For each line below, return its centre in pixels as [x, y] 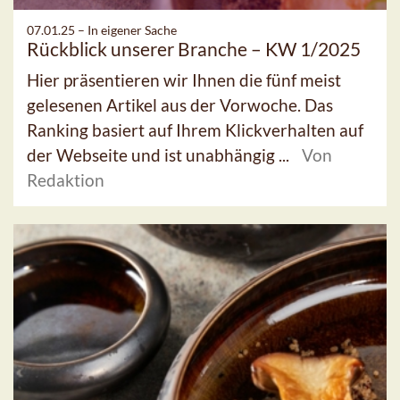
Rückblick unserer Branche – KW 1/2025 [194, 49]
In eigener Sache [132, 30]
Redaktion [66, 180]
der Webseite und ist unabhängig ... [160, 155]
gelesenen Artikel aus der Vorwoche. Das [180, 105]
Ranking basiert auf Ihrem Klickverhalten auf [195, 130]
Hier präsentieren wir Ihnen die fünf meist [184, 80]
